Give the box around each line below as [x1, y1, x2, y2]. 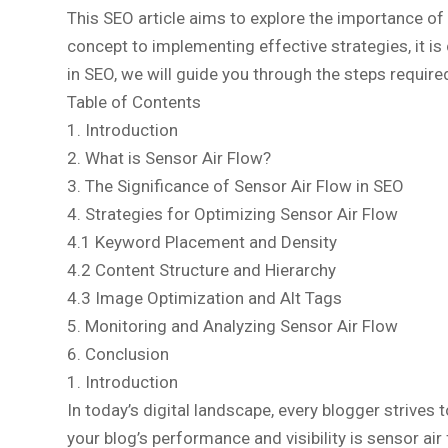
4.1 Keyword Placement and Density [67, 231, 337, 252]
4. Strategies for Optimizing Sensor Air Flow [67, 203, 398, 224]
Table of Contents [67, 91, 201, 112]
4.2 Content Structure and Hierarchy [67, 259, 336, 280]
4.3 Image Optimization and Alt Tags [67, 287, 342, 308]
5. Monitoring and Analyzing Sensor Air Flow [67, 315, 398, 336]
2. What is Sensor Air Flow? [67, 147, 271, 168]
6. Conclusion [67, 343, 169, 364]
